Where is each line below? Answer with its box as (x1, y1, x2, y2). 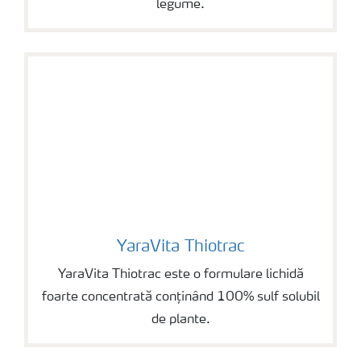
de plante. (151, 313, 210, 326)
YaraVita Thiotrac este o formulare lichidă (57, 268, 304, 281)
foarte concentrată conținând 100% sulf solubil (41, 291, 320, 304)
